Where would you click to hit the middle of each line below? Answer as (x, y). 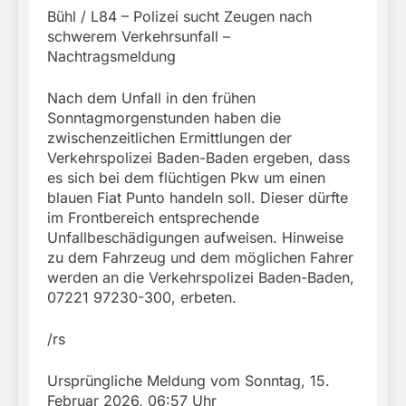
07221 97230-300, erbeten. (142, 297)
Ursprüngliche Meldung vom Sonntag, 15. (188, 380)
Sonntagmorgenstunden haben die (164, 117)
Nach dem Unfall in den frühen (151, 97)
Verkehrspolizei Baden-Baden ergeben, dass (198, 157)
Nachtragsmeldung (111, 56)
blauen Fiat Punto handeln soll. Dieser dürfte (198, 197)
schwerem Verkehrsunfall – (139, 36)
